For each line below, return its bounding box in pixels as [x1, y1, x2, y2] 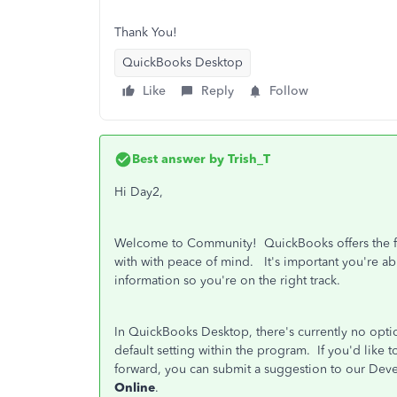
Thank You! [114, 25, 177, 40]
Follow [269, 83, 308, 98]
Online [114, 380, 155, 395]
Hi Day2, [114, 184, 163, 199]
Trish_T [224, 152, 270, 167]
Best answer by [132, 152, 224, 167]
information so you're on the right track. [114, 273, 340, 288]
